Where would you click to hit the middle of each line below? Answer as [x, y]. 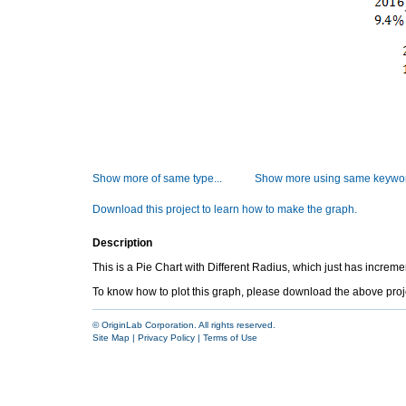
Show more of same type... [157, 179]
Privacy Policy [166, 338]
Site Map [111, 338]
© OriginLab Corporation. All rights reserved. [184, 325]
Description [122, 243]
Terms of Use [230, 338]
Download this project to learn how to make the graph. [225, 209]
